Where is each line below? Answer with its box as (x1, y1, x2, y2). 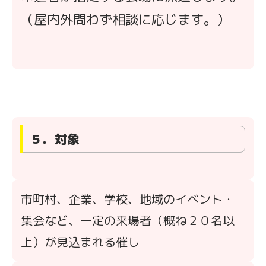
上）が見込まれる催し (21, 233, 140, 250)
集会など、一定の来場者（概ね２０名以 (21, 211, 235, 229)
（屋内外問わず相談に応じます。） (21, 9, 230, 28)
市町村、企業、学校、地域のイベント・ (21, 190, 235, 207)
